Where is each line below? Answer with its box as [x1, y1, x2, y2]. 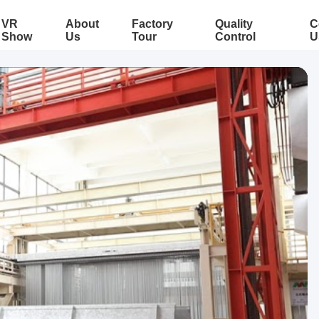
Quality [214, 18, 253, 30]
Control [214, 31, 256, 43]
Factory [131, 18, 173, 30]
